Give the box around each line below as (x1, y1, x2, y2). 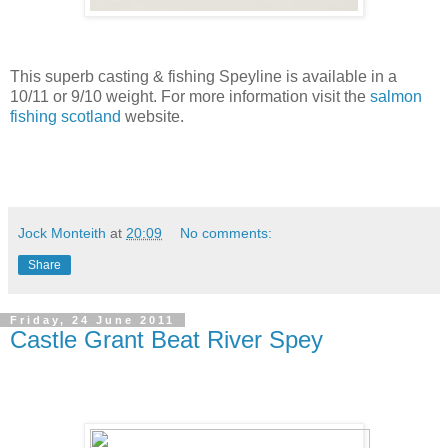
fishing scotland (10, 107, 121, 125)
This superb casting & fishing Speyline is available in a (10, 67, 397, 85)
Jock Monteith (18, 224, 106, 241)
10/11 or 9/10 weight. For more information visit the (10, 87, 370, 105)
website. (121, 107, 184, 125)
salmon (370, 87, 422, 105)
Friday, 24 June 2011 (10, 313, 175, 326)
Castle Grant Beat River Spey (10, 325, 323, 353)
